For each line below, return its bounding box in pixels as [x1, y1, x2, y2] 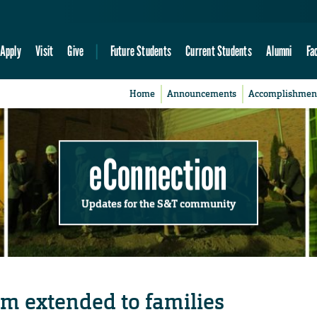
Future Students [110, 42, 171, 60]
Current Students [185, 42, 252, 60]
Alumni [266, 42, 292, 60]
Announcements [167, 88, 237, 100]
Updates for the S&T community [81, 196, 236, 211]
